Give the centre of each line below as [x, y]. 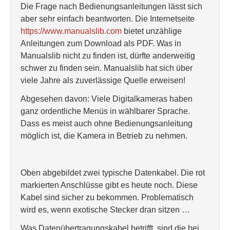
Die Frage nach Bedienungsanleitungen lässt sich [111, 6]
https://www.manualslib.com [71, 31]
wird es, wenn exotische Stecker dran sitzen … [105, 210]
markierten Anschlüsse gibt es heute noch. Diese [109, 185]
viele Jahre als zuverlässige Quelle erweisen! [103, 80]
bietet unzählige [152, 31]
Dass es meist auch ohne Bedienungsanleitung [107, 123]
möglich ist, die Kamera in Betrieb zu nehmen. [104, 136]
